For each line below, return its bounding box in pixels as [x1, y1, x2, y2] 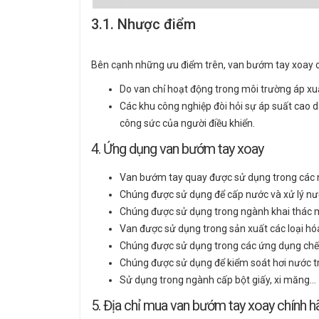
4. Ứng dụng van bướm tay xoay [91, 140, 263, 158]
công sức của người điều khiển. [120, 117, 255, 130]
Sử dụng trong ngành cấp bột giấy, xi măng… [120, 274, 316, 286]
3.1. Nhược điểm [91, 16, 196, 33]
